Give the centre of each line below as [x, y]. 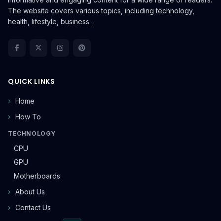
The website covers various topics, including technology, [101, 10]
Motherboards [37, 176]
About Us [30, 191]
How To [28, 116]
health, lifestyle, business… [51, 21]
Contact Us [33, 207]
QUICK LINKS [32, 81]
